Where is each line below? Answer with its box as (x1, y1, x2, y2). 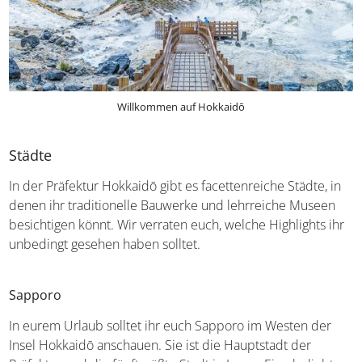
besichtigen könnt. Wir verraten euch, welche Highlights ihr (9, 215, 345, 234)
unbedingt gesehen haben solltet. (9, 234, 201, 253)
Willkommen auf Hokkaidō (117, 99, 245, 114)
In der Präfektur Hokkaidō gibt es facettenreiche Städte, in (9, 176, 342, 195)
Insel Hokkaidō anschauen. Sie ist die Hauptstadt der (9, 335, 312, 354)
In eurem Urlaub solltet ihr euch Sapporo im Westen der (9, 316, 332, 335)
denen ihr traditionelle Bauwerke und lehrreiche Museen (9, 196, 336, 214)
